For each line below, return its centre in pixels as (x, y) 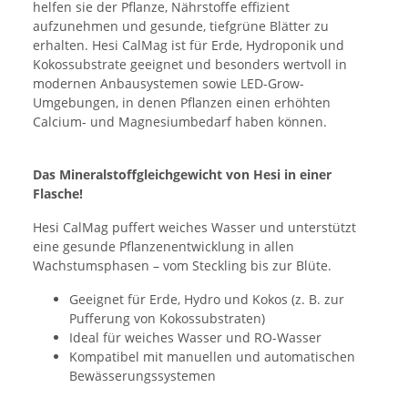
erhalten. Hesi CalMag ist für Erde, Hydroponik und (189, 45)
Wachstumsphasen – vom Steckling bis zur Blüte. (182, 265)
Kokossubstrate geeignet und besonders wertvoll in (190, 64)
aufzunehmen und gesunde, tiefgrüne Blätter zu (181, 25)
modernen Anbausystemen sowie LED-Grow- (168, 83)
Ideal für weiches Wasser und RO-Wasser (195, 337)
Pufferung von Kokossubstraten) (167, 318)
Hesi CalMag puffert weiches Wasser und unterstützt (194, 227)
